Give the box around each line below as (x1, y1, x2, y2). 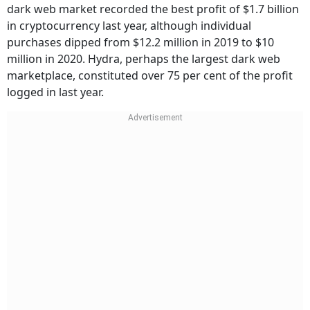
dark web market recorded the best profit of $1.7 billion (7, 1, 299, 17)
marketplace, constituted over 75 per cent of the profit (7, 68, 293, 84)
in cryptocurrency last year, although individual (7, 18, 251, 34)
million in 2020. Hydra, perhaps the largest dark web (7, 51, 280, 67)
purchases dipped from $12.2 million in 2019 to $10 (7, 35, 274, 51)
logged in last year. (7, 84, 104, 100)
